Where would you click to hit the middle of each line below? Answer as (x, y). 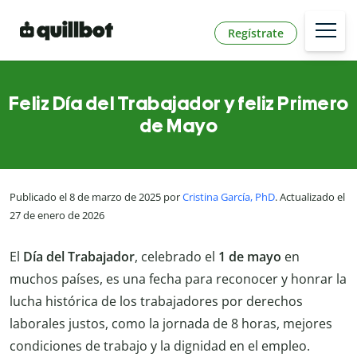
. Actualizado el (310, 197)
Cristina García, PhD (229, 197)
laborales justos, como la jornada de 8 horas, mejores (171, 323)
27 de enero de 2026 (57, 216)
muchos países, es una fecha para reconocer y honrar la (178, 279)
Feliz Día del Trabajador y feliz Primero (178, 104)
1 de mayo (251, 256)
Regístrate (256, 33)
